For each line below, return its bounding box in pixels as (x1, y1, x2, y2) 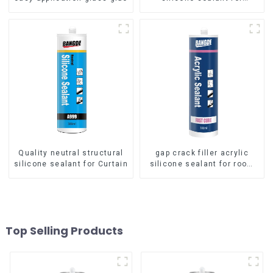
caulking (184, 171, 220, 180)
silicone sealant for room (149, 160, 255, 169)
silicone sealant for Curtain (13, 160, 128, 169)
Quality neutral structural (18, 149, 124, 158)
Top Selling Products (5, 222, 123, 238)
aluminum (182, 5, 222, 14)
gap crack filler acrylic (155, 149, 249, 158)
